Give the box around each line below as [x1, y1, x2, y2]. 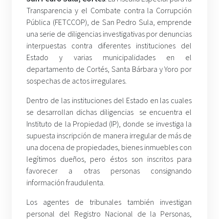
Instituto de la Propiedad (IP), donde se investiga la [26, 119, 192, 129]
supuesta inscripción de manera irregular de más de [26, 131, 192, 141]
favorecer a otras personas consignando [26, 166, 192, 176]
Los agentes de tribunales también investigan [26, 197, 192, 207]
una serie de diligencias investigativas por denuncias [26, 29, 192, 39]
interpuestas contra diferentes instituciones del [26, 41, 192, 51]
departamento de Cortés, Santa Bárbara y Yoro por [26, 64, 192, 74]
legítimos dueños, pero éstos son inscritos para [26, 154, 192, 164]
